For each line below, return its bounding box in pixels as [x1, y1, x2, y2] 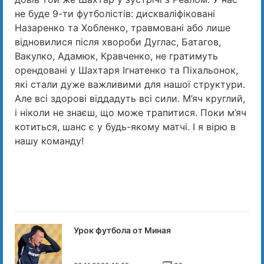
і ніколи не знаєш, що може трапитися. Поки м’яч [15, 106, 246, 118]
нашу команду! [15, 134, 84, 147]
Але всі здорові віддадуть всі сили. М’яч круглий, [15, 92, 245, 104]
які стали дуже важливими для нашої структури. [15, 78, 245, 90]
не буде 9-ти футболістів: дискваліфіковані [15, 7, 215, 19]
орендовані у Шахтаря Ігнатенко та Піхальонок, [15, 64, 238, 76]
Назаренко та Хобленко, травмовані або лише [15, 21, 230, 34]
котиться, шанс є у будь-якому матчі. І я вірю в [15, 120, 236, 133]
